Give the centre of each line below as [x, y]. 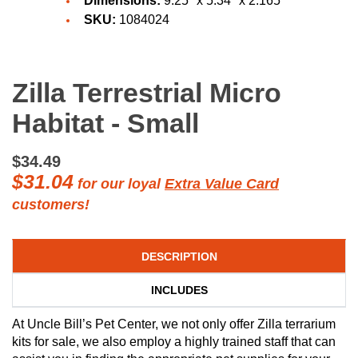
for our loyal [119, 183]
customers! [51, 204]
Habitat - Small [105, 123]
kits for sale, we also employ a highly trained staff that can [174, 341]
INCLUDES [179, 290]
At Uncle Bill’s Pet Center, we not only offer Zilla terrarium [174, 324]
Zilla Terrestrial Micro [147, 93]
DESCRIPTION [179, 256]
